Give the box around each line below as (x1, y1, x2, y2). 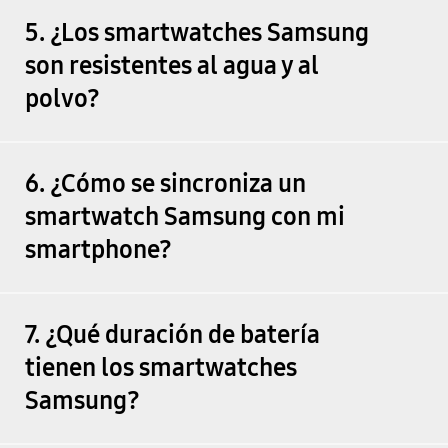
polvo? (24, 83, 100, 114)
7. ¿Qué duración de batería (24, 320, 320, 351)
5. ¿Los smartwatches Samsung (24, 17, 369, 48)
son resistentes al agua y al (24, 50, 319, 81)
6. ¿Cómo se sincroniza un (24, 169, 306, 200)
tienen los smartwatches (24, 353, 297, 384)
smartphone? (24, 235, 172, 266)
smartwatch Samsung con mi (24, 202, 345, 233)
